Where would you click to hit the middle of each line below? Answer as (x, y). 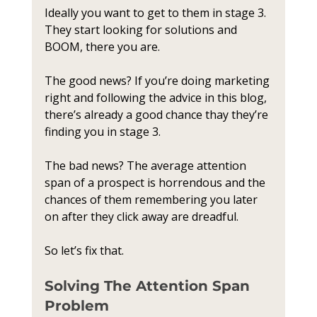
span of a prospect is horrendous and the (156, 183)
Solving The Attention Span (149, 286)
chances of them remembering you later (152, 200)
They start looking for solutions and (142, 30)
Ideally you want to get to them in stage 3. (156, 13)
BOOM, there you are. (102, 47)
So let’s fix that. (84, 250)
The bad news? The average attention (146, 166)
